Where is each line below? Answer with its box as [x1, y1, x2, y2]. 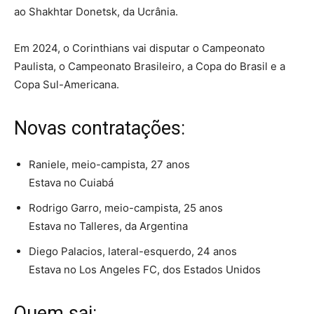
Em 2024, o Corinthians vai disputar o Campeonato [14, 41, 265, 55]
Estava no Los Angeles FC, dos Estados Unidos [29, 263, 261, 277]
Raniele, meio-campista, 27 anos [29, 158, 190, 172]
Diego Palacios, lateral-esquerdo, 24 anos [29, 245, 237, 259]
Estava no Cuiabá [29, 176, 114, 190]
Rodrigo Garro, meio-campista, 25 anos [29, 201, 223, 215]
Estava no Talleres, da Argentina [29, 219, 188, 233]
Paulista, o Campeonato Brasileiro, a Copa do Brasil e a [14, 60, 285, 74]
